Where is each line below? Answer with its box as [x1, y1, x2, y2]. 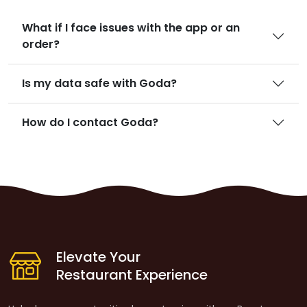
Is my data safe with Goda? [22, 75, 177, 91]
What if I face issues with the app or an [22, 20, 240, 36]
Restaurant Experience [56, 265, 208, 284]
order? [22, 36, 60, 52]
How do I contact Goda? [22, 114, 158, 130]
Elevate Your [56, 247, 140, 267]
